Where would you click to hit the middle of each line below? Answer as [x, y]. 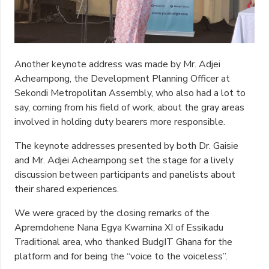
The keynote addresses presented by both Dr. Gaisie [126, 146]
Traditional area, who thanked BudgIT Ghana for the [123, 242]
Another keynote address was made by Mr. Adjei [117, 64]
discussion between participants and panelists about [125, 174]
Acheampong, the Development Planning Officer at [122, 78]
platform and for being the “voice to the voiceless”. [121, 256]
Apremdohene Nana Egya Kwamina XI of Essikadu [119, 227]
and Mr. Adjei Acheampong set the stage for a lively [124, 160]
